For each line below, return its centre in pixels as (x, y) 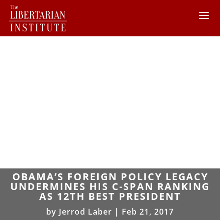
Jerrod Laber (85, 211)
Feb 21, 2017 (148, 211)
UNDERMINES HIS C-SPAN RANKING (110, 186)
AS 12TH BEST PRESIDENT (110, 196)
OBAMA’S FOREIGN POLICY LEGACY (110, 176)
